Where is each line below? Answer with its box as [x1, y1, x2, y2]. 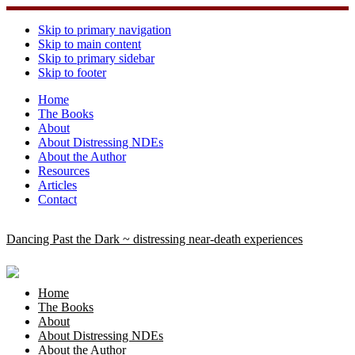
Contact [38, 193, 77, 206]
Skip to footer [38, 66, 106, 79]
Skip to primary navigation [38, 23, 171, 36]
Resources [38, 164, 90, 177]
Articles [38, 178, 77, 192]
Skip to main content [38, 37, 141, 51]
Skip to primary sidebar [38, 52, 155, 65]
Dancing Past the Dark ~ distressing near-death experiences [6, 232, 303, 246]
